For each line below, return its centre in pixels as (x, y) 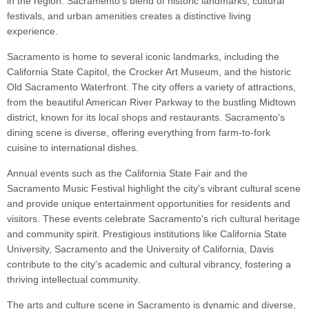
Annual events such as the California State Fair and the (127, 173)
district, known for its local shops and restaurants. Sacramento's (146, 118)
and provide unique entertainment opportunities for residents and (149, 204)
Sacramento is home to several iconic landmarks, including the (143, 57)
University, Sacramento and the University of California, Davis (140, 249)
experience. (32, 31)
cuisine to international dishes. (73, 148)
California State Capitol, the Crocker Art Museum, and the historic (149, 72)
